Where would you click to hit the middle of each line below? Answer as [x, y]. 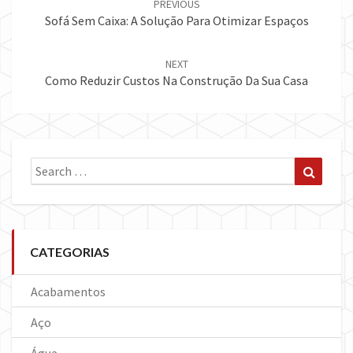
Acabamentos [68, 292]
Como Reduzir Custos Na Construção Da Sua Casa [176, 81]
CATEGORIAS [70, 252]
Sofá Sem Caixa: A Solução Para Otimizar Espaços [176, 21]
